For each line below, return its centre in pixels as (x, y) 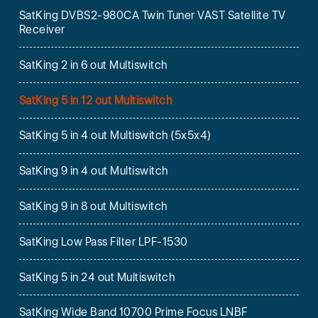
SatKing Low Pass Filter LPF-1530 (103, 241)
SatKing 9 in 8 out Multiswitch (93, 206)
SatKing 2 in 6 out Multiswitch (93, 65)
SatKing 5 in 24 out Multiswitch (97, 277)
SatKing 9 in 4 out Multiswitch (93, 171)
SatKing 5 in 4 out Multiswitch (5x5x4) (115, 136)
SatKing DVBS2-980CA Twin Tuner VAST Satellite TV (152, 16)
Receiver (42, 30)
